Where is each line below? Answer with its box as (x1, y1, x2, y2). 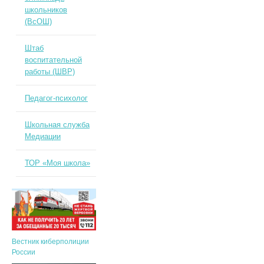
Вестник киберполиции (11, 237, 89, 246)
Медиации (24, 132, 61, 141)
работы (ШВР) (24, 67, 75, 76)
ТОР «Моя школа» (24, 159, 90, 167)
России (11, 248, 35, 257)
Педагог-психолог (24, 94, 88, 103)
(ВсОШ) (24, 17, 52, 26)
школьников (24, 5, 67, 14)
